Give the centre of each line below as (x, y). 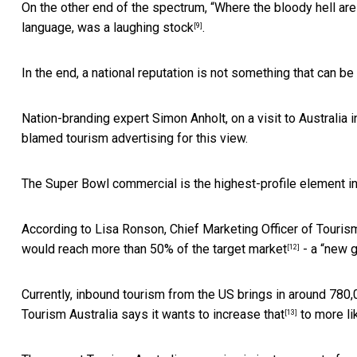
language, (49, 27)
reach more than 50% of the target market (173, 249)
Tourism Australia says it (92, 314)
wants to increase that (223, 314)
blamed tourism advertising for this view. (135, 138)
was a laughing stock (135, 27)
